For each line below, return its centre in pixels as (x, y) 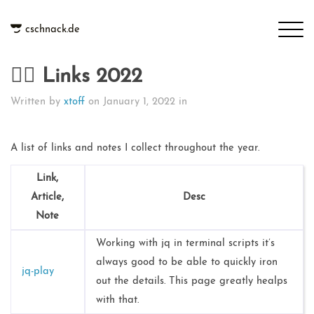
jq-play (37, 272)
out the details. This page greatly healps (191, 282)
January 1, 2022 (139, 102)
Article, (48, 198)
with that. (117, 301)
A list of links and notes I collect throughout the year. (135, 149)
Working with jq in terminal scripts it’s (185, 244)
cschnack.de (52, 30)
